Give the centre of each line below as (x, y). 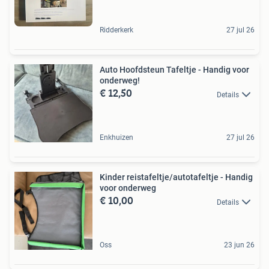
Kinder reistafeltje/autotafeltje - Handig (176, 177)
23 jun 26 (239, 245)
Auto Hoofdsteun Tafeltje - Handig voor (174, 70)
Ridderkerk (116, 30)
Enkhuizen (116, 138)
